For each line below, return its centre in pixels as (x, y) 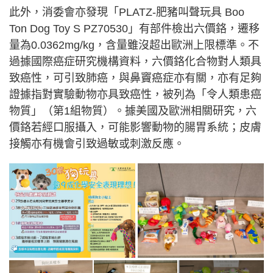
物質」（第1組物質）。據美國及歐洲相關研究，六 (133, 111)
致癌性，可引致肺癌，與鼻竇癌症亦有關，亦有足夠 (135, 78)
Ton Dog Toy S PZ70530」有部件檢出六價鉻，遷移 (134, 29)
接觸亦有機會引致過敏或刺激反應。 (97, 144)
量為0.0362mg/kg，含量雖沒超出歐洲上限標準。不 (134, 45)
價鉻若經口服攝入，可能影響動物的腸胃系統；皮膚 (135, 128)
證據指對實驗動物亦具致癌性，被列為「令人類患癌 (135, 95)
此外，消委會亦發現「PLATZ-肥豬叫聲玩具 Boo (127, 12)
